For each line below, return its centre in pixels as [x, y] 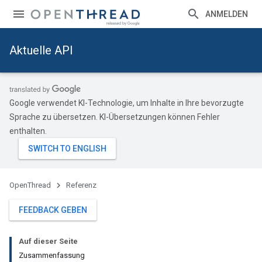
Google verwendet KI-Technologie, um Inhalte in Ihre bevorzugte [127, 103]
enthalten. [28, 131]
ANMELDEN [227, 14]
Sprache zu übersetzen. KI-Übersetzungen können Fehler [115, 117]
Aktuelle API [41, 50]
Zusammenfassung [52, 255]
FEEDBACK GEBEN [53, 210]
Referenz [81, 185]
